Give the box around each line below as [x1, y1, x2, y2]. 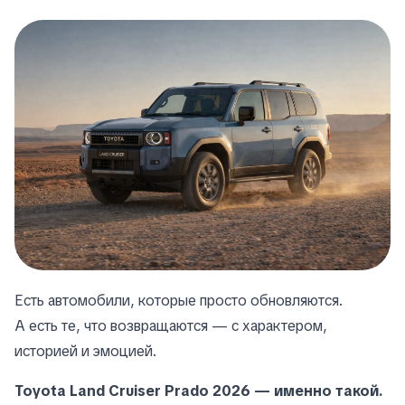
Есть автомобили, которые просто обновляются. [14, 291, 343, 311]
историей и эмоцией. [14, 342, 156, 362]
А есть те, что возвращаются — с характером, [14, 316, 327, 336]
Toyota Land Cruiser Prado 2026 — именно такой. [14, 381, 383, 401]
